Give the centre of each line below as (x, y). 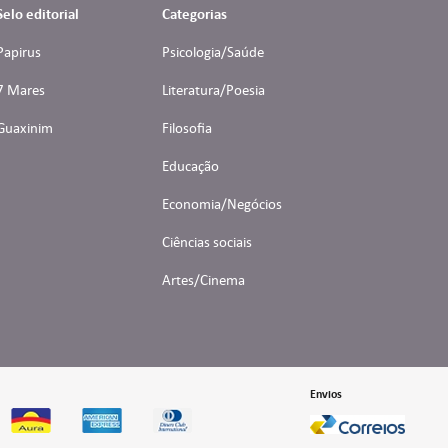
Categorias (194, 13)
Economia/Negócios (221, 203)
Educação (190, 165)
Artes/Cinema (203, 279)
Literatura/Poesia (213, 89)
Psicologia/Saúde (212, 51)
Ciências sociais (206, 241)
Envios (326, 393)
